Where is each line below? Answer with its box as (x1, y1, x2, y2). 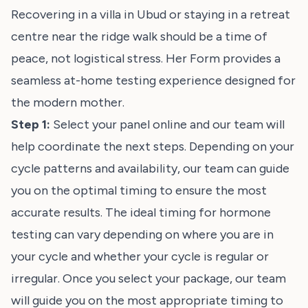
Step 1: (11, 117, 50, 132)
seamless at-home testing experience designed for (11, 73, 296, 88)
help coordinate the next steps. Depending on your (11, 139, 294, 154)
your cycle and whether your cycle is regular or (11, 249, 269, 264)
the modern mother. (11, 95, 124, 110)
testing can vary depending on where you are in (11, 227, 274, 242)
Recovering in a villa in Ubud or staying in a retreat (11, 7, 290, 22)
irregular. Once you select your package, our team (11, 271, 286, 286)
